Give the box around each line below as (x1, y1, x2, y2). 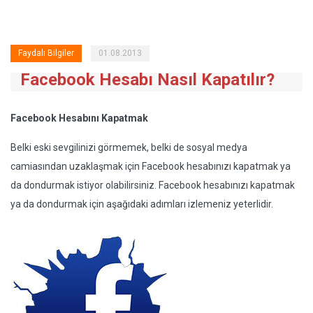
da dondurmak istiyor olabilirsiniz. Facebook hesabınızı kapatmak (10, 180, 295, 191)
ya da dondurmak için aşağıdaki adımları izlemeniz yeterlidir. (10, 198, 273, 210)
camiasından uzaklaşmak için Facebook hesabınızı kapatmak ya (10, 161, 291, 172)
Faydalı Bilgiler (18, 48, 74, 58)
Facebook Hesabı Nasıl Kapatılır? (20, 70, 275, 89)
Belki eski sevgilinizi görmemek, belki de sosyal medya (10, 142, 247, 153)
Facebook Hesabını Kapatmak (10, 112, 148, 124)
